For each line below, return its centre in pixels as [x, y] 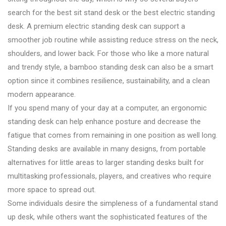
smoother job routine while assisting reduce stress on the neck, [113, 40]
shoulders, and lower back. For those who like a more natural [108, 53]
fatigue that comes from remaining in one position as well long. [112, 135]
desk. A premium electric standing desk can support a [96, 26]
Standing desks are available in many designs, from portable [107, 149]
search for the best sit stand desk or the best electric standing [111, 12]
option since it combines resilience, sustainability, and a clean [109, 80]
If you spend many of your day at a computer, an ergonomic [107, 108]
